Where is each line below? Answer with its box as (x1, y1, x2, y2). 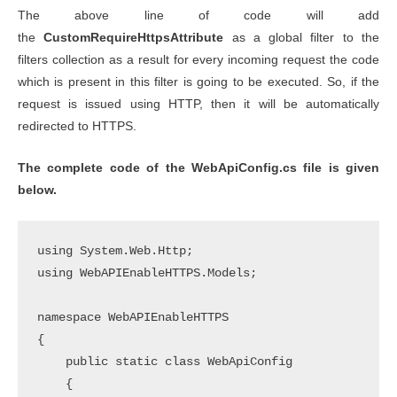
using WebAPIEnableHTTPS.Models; (36, 266, 257, 280)
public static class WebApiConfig (36, 354, 292, 369)
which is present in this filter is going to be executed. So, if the (18, 75, 379, 90)
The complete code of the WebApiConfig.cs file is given (18, 160, 379, 175)
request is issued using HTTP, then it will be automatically (18, 97, 379, 112)
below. (18, 183, 57, 197)
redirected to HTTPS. (18, 120, 136, 134)
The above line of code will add (18, 9, 379, 23)
